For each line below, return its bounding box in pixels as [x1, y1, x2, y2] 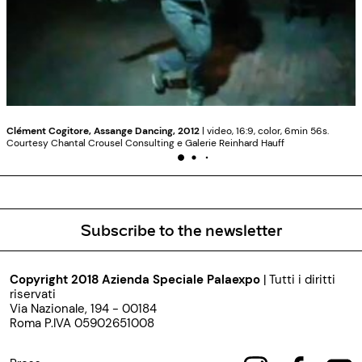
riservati [10, 286, 56, 303]
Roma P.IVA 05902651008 [10, 315, 154, 332]
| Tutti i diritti [260, 271, 335, 288]
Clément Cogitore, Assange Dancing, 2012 [6, 124, 200, 138]
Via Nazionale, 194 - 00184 [10, 301, 157, 318]
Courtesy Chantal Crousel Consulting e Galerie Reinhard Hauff [6, 137, 284, 150]
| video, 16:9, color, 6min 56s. [200, 124, 329, 138]
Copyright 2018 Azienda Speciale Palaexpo [10, 271, 260, 288]
